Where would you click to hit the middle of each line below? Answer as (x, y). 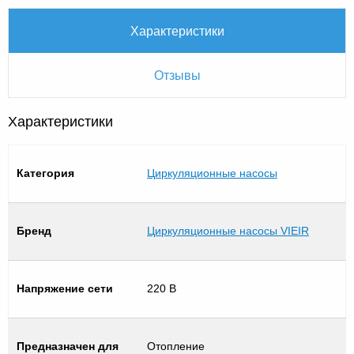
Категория (45, 173)
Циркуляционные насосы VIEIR (228, 230)
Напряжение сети (65, 288)
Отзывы (177, 74)
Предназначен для (68, 346)
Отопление (176, 346)
